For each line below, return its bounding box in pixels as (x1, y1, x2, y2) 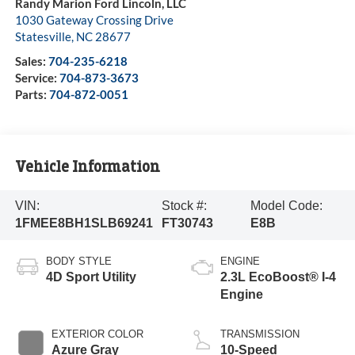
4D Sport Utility (45, 270, 136, 284)
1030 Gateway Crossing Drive (14, 13, 174, 28)
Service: (14, 71, 59, 86)
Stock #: (162, 199, 208, 213)
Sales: (14, 54, 48, 69)
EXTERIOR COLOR (51, 328, 143, 341)
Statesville (14, 29, 71, 44)
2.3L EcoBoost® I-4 (220, 270, 336, 284)
